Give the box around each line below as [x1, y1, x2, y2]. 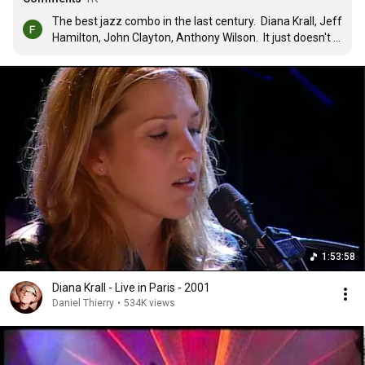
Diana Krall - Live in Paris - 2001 [52, 281, 210, 294]
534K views [124, 297, 175, 309]
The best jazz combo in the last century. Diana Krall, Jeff [52, 15, 342, 28]
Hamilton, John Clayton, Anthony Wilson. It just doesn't [52, 31, 331, 44]
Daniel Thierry [52, 297, 114, 309]
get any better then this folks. [52, 47, 202, 60]
